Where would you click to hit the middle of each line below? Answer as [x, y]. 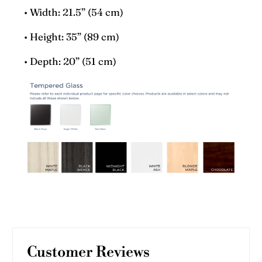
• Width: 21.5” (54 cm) [74, 12]
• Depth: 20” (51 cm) [70, 61]
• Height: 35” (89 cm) [72, 37]
